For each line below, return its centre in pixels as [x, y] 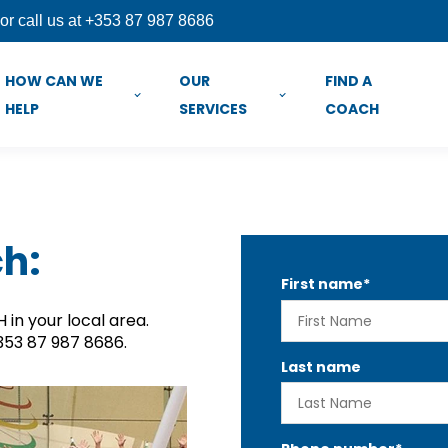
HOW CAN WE [54, 80]
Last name [320, 366]
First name [321, 284]
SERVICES [213, 108]
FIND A [348, 80]
